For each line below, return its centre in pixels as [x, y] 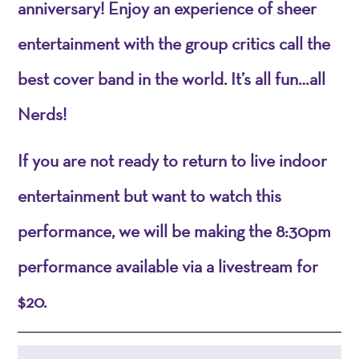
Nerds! [42, 113]
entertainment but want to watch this [150, 195]
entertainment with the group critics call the [174, 43]
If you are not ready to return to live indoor [173, 160]
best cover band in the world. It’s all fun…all [172, 78]
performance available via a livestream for [168, 266]
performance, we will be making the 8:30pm [175, 230]
